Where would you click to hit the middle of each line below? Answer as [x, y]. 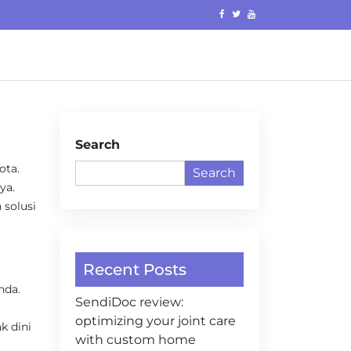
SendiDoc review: [129, 302]
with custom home [136, 340]
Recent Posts [135, 270]
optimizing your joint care [156, 321]
